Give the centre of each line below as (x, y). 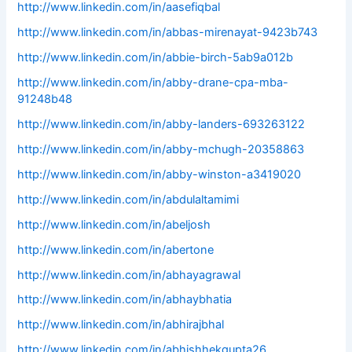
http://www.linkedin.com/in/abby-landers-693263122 (161, 124)
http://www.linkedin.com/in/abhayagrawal (129, 275)
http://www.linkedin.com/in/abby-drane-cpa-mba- (153, 82)
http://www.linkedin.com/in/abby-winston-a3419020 (159, 174)
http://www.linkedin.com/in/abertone (116, 249)
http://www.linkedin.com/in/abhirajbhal (121, 325)
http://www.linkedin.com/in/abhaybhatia (125, 300)
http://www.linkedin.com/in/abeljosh (114, 224)
